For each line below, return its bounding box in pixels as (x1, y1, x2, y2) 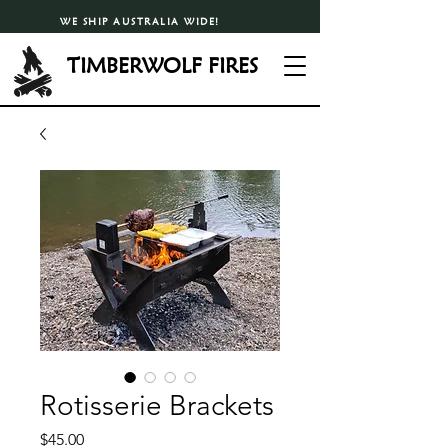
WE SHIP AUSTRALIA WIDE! (60, 15, 220, 27)
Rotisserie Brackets (40, 389, 274, 422)
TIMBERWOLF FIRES (66, 53, 258, 78)
